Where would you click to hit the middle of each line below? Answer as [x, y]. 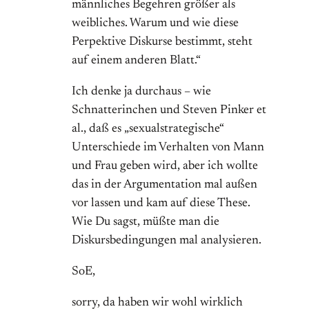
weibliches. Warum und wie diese [155, 24]
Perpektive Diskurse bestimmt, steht [162, 42]
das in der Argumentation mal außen [165, 185]
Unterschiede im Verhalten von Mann [168, 148]
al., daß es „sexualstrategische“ [148, 129]
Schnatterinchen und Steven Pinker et [169, 111]
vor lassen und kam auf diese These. [161, 204]
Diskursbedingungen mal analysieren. [167, 241]
